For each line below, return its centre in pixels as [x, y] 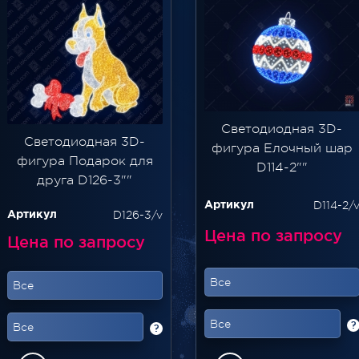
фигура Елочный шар [282, 149]
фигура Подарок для [85, 161]
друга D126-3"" [85, 181]
